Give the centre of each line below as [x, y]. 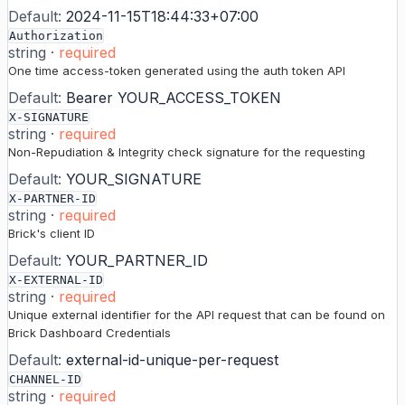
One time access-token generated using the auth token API [177, 71]
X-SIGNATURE [49, 118]
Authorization [56, 36]
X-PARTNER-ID [52, 199]
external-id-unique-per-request [172, 360]
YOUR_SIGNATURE [134, 179]
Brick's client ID [52, 234]
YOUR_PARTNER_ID [137, 261]
